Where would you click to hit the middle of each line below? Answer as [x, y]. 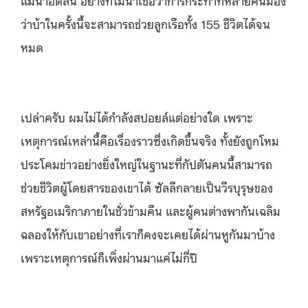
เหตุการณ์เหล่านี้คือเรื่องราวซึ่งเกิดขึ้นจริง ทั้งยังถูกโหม [150, 140]
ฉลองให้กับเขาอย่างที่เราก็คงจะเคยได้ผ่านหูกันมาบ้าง [148, 233]
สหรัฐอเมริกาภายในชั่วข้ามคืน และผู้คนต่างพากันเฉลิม [151, 210]
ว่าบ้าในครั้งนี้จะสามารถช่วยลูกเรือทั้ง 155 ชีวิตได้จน [145, 23]
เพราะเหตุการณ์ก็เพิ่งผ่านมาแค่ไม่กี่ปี [109, 257]
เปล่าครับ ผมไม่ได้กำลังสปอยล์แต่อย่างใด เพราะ [137, 117]
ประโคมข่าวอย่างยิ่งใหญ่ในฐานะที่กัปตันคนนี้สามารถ [146, 163]
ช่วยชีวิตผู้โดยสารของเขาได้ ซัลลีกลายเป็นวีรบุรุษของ [147, 187]
